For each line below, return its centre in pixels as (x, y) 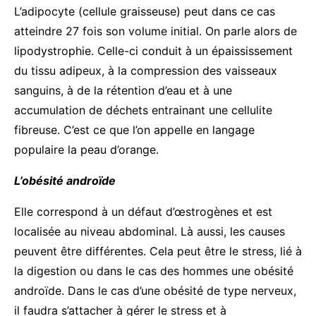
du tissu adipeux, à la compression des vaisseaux (146, 70)
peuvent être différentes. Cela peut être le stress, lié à (158, 251)
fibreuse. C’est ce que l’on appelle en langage (134, 129)
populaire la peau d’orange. (88, 149)
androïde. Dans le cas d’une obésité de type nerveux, (155, 290)
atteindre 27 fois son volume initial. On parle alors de (156, 31)
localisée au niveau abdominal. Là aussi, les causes (150, 231)
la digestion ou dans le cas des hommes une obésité (154, 271)
